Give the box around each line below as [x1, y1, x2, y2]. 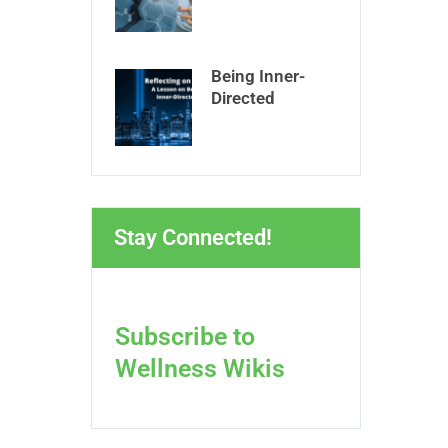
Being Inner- [211, 66, 305, 87]
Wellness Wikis [115, 353, 286, 383]
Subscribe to [115, 321, 256, 351]
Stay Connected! [114, 225, 272, 251]
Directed [211, 88, 275, 109]
